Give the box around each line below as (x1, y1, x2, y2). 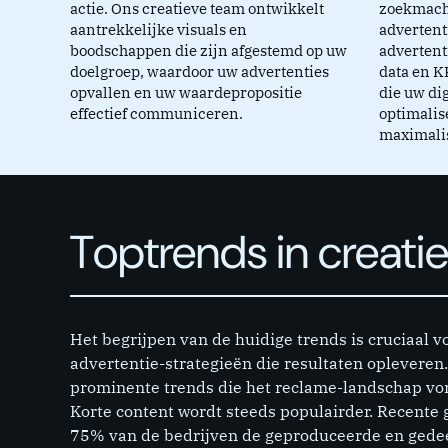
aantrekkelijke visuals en (70, 20, 247, 40)
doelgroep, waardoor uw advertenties (70, 62, 329, 82)
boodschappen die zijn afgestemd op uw (70, 41, 347, 61)
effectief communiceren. (70, 104, 243, 124)
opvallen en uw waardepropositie (70, 83, 302, 103)
